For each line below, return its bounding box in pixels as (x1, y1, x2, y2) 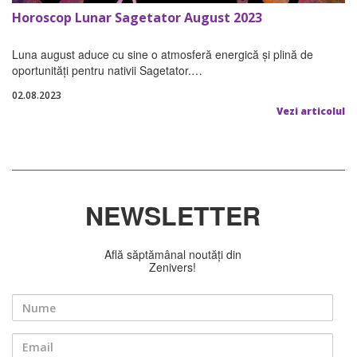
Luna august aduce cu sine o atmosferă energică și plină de (12, 46, 313, 63)
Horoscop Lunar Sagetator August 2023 (12, 9, 262, 27)
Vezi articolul (277, 104, 345, 119)
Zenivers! (149, 259, 196, 276)
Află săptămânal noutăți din (104, 246, 241, 263)
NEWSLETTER (84, 197, 261, 234)
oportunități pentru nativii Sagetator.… (12, 62, 202, 79)
